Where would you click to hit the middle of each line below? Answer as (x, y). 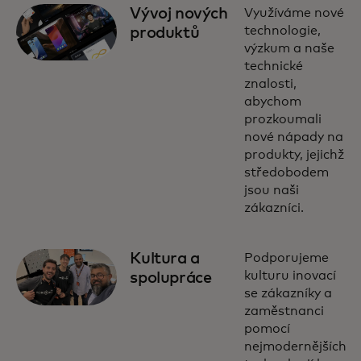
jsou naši (271, 190)
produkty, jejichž (294, 155)
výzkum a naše (289, 48)
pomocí (267, 329)
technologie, (282, 31)
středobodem (286, 172)
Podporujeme (286, 258)
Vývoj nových (179, 14)
